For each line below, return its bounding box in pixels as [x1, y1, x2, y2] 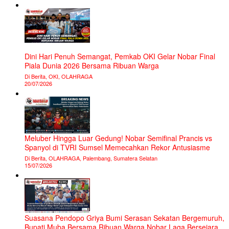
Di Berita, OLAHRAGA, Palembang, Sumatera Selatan [24, 153, 157, 162]
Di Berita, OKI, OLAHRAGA [24, 72, 93, 81]
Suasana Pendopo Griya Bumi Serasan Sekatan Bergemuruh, [24, 213, 224, 223]
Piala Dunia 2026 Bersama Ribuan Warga [24, 60, 159, 71]
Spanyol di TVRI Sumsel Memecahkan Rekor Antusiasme [24, 142, 210, 152]
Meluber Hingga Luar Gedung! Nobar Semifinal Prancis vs [24, 132, 212, 143]
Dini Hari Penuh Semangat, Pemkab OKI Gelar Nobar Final [24, 51, 215, 62]
